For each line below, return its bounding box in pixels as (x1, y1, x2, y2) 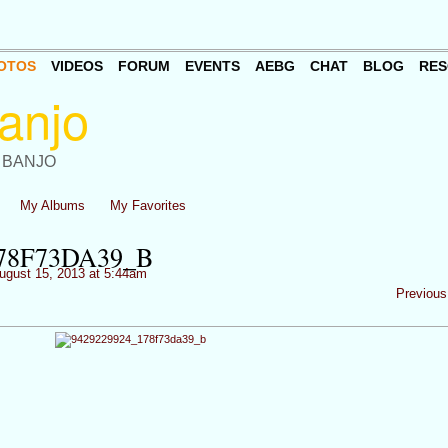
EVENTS (184, 58, 240, 75)
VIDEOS (50, 58, 103, 75)
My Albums (20, 198, 86, 213)
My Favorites (110, 198, 186, 213)
